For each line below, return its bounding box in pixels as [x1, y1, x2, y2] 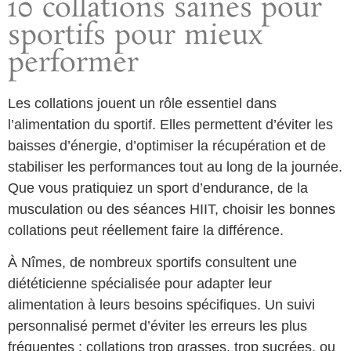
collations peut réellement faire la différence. [8, 223, 284, 239]
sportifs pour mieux [8, 17, 262, 56]
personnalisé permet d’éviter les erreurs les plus [8, 318, 307, 335]
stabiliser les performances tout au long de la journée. [8, 159, 342, 175]
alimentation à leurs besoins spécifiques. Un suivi [8, 297, 315, 313]
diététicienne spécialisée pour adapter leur [8, 276, 272, 292]
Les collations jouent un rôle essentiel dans [8, 96, 277, 112]
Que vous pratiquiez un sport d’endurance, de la [8, 180, 308, 197]
